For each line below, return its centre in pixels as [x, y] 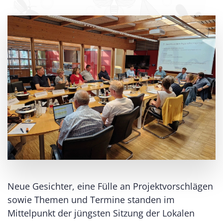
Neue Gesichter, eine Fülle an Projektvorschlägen [110, 186]
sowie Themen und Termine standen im [91, 199]
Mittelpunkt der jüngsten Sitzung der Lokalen [101, 213]
